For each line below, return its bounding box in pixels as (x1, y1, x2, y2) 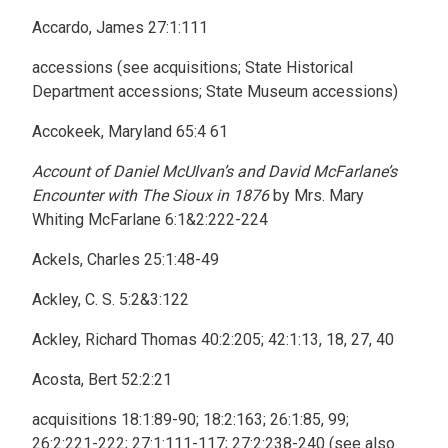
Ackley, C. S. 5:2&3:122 (32, 290, 189, 309)
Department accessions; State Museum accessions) (32, 82, 398, 101)
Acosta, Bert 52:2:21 (32, 370, 172, 389)
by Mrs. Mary (269, 186, 364, 205)
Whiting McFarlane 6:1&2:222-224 (32, 210, 268, 229)
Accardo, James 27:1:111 (32, 18, 208, 37)
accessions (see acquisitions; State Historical (32, 58, 353, 77)
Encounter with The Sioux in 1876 (32, 186, 269, 205)
